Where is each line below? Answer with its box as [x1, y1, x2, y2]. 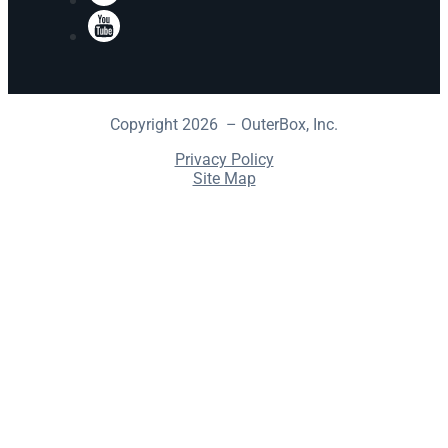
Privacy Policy [174, 149, 274, 169]
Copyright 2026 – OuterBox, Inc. [110, 114, 338, 134]
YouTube [120, 9, 190, 31]
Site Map [192, 168, 256, 188]
